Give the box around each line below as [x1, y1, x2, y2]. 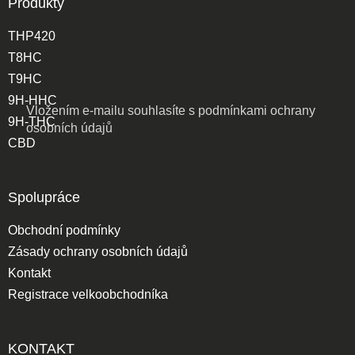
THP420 [8, 29, 55, 43]
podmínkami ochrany [198, 103, 315, 117]
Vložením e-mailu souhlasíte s [26, 103, 198, 117]
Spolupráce [8, 189, 80, 205]
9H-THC [8, 114, 55, 128]
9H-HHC [8, 93, 57, 107]
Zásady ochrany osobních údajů [8, 244, 188, 258]
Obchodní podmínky [8, 223, 120, 237]
